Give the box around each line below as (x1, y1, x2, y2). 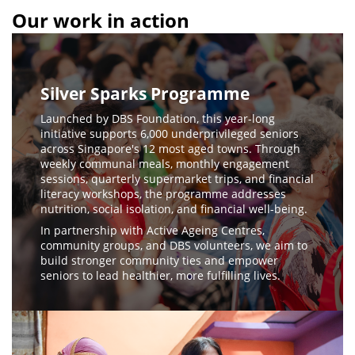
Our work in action (12, 7, 189, 33)
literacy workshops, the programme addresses (40, 186, 286, 201)
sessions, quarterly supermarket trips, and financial (40, 171, 314, 186)
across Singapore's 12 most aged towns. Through (40, 141, 300, 156)
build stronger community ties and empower (40, 253, 278, 268)
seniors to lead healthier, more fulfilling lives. (40, 268, 281, 283)
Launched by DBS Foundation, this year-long (40, 111, 275, 126)
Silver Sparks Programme (40, 82, 250, 105)
